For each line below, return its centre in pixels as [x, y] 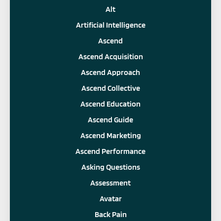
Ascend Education [110, 104]
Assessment [110, 183]
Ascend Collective [110, 88]
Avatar [110, 198]
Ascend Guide [110, 119]
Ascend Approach [110, 72]
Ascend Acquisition [110, 56]
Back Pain [110, 214]
